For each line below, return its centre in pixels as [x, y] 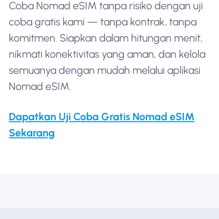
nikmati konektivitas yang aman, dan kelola [107, 54]
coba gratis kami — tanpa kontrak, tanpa [102, 22]
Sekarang [32, 132]
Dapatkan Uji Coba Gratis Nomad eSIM [101, 116]
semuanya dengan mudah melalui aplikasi [104, 70]
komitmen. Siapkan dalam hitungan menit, [105, 38]
